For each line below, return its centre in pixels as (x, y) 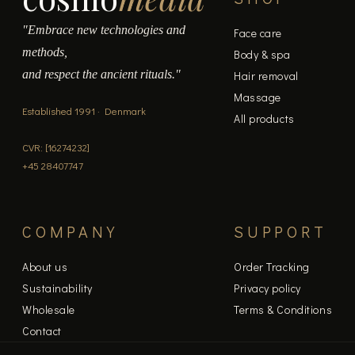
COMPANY (70, 231)
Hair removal (266, 76)
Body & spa (262, 54)
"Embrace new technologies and (104, 30)
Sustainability (57, 288)
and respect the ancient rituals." (101, 74)
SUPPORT (281, 231)
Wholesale (49, 309)
